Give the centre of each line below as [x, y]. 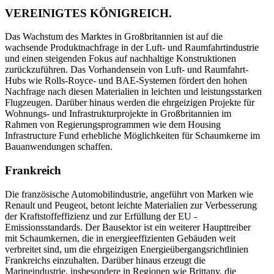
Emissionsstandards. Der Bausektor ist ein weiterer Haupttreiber [128, 227]
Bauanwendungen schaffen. [59, 147]
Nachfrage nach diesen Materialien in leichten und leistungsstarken [133, 92]
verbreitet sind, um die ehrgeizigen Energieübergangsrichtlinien [127, 249]
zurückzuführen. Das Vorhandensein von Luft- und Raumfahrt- [127, 70]
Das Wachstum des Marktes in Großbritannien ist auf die [114, 37]
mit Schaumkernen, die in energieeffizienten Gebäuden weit [120, 238]
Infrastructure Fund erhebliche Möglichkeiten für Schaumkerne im [132, 136]
